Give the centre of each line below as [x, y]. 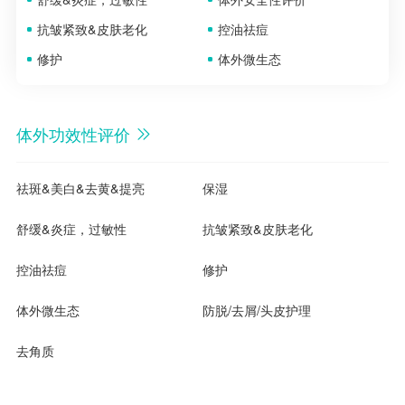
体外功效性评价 [73, 134]
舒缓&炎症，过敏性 [71, 229]
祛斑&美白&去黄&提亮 [80, 188]
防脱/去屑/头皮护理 [257, 310]
